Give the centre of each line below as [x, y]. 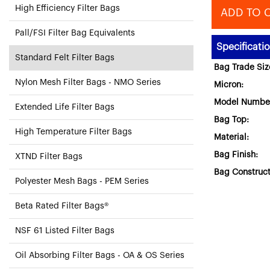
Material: [231, 137]
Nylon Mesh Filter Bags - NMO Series [88, 83]
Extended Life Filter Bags [65, 107]
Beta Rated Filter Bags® [62, 206]
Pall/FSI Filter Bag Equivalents [75, 33]
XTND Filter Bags [49, 157]
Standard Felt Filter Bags [65, 58]
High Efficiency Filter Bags [67, 8]
